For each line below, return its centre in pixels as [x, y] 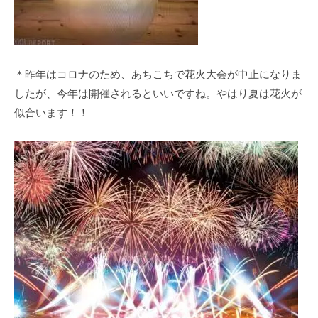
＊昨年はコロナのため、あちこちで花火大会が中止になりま [158, 74]
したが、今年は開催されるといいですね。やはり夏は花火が [158, 93]
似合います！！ [51, 112]
